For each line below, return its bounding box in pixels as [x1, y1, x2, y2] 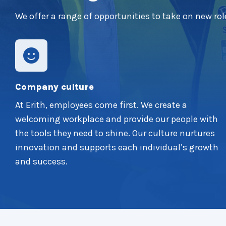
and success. [15, 156, 68, 167]
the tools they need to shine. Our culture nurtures [15, 128, 215, 139]
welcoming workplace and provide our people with [15, 114, 218, 125]
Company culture [15, 81, 94, 92]
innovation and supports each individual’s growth [15, 142, 219, 153]
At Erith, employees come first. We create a [15, 99, 188, 110]
